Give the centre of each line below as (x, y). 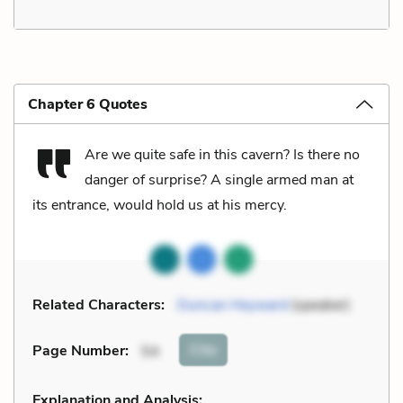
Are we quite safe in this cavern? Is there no (222, 154)
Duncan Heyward (233, 304)
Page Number (79, 351)
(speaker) (319, 304)
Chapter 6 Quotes (88, 104)
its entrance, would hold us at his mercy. (160, 205)
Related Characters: (99, 304)
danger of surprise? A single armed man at (219, 179)
